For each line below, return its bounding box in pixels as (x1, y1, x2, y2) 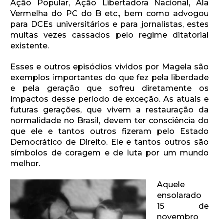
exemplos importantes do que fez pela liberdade (10, 73, 209, 83)
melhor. (10, 159, 40, 169)
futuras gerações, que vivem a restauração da (10, 105, 209, 115)
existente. (10, 41, 49, 51)
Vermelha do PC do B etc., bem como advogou (10, 9, 209, 19)
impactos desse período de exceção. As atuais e (10, 94, 209, 104)
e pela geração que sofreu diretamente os (10, 84, 209, 93)
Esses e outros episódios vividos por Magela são (10, 62, 209, 72)
